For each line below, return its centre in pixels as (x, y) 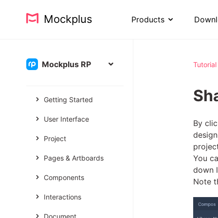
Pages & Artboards (73, 158)
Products (148, 19)
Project (55, 138)
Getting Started (68, 100)
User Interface (66, 119)
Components (64, 177)
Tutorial (205, 64)
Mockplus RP (66, 64)
